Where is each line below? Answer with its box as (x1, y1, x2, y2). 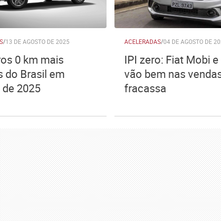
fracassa (124, 81, 166, 95)
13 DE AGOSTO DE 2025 (5, 37, 70, 45)
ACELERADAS (124, 37, 161, 45)
